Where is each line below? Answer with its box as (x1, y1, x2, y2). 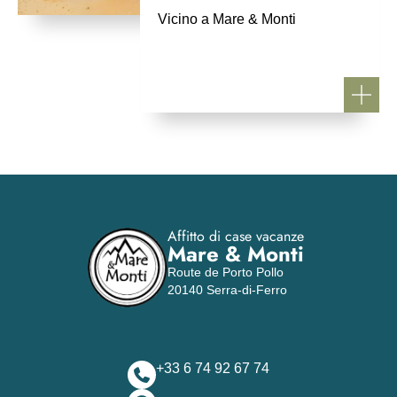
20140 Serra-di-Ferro (167, 283, 287, 297)
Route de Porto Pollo (167, 265, 284, 279)
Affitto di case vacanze (167, 226, 304, 246)
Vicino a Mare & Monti (158, 12, 296, 27)
